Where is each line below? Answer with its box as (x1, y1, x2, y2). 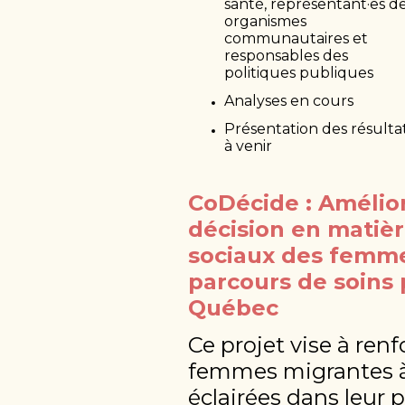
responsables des (224, 46, 348, 64)
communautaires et (224, 29, 368, 47)
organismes (224, 12, 306, 30)
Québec (188, 295, 278, 321)
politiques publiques (224, 63, 373, 81)
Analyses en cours (224, 91, 353, 109)
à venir (224, 137, 272, 155)
